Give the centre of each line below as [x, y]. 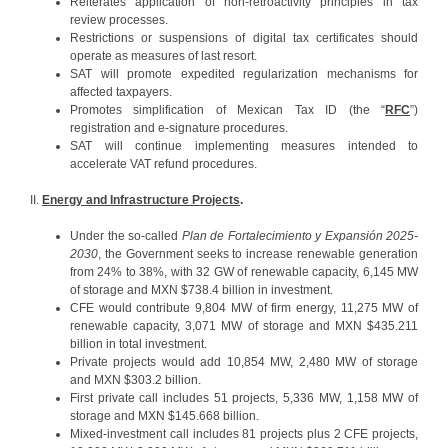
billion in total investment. [138, 344]
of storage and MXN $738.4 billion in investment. [201, 290]
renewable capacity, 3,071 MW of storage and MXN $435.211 [244, 326]
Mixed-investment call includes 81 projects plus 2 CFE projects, [244, 434]
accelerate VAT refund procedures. [163, 164]
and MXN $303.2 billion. [135, 380]
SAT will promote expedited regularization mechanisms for [244, 74]
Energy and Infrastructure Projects [141, 200]
